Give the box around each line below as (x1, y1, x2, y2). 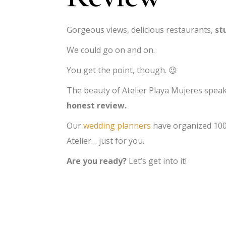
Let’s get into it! (127, 155, 187, 167)
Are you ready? (67, 155, 127, 167)
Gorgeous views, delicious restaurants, (67, 24, 215, 36)
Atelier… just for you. (67, 135, 144, 147)
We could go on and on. (67, 44, 157, 56)
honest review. (67, 100, 127, 111)
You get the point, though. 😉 (67, 65, 177, 76)
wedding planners (83, 120, 151, 132)
